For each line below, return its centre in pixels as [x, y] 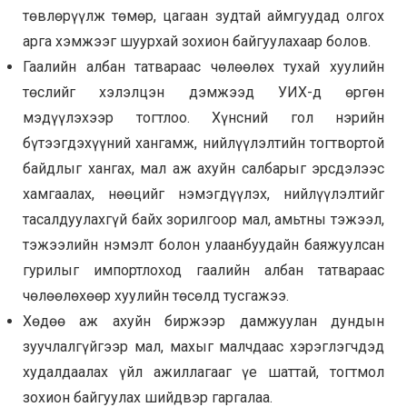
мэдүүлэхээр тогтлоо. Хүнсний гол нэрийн [203, 118]
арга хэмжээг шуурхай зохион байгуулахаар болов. [197, 42]
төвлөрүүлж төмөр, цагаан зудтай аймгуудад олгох [203, 16]
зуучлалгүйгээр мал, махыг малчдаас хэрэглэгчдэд [203, 347]
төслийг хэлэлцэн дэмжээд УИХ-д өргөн [203, 93]
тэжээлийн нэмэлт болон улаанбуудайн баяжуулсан [203, 245]
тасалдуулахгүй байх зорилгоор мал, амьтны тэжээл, [203, 220]
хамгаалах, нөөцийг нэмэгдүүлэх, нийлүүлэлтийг [203, 194]
